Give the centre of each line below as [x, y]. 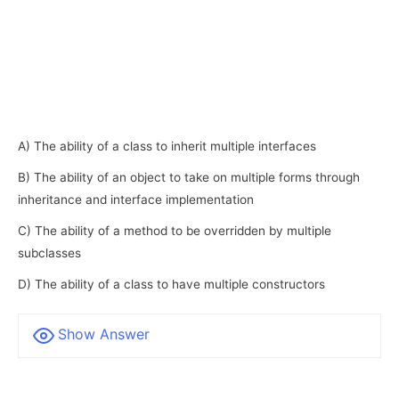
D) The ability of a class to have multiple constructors [171, 284]
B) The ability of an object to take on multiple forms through [189, 177]
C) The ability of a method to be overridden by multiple [175, 230]
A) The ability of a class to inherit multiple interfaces [167, 146]
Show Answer [104, 334]
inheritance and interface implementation [136, 199]
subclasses [49, 252]
